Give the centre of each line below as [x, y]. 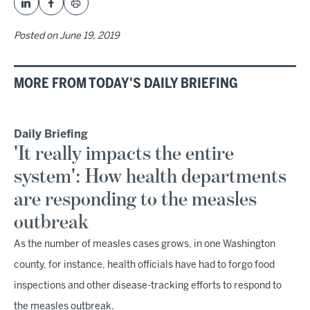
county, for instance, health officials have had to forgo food [144, 266]
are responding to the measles [135, 200]
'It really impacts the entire [124, 155]
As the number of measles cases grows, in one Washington [145, 245]
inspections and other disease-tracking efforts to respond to [148, 286]
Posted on [37, 37]
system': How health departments [150, 177]
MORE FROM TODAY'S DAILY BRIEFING [126, 84]
